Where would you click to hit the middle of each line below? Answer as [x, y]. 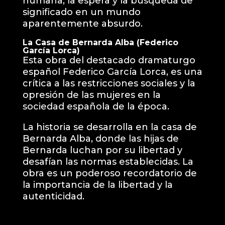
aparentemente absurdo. [82, 23]
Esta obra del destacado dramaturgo [109, 60]
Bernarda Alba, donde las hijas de [100, 138]
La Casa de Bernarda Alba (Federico [100, 42]
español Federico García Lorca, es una [112, 72]
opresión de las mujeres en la [91, 95]
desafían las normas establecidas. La [108, 161]
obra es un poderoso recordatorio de [109, 173]
